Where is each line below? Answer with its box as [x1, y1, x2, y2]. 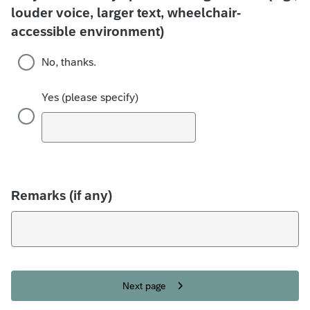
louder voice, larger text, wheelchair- [11, 5, 241, 20]
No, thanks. [42, 56, 96, 68]
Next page [122, 280, 166, 291]
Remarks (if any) [11, 188, 112, 203]
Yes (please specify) [42, 91, 138, 103]
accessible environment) [11, 24, 164, 39]
